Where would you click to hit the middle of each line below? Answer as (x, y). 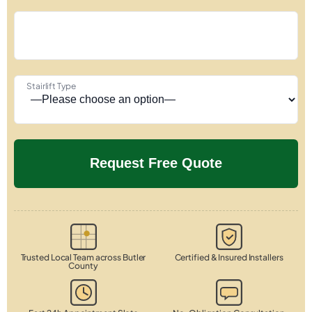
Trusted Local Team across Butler (83, 257)
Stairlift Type (51, 86)
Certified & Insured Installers (229, 257)
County (83, 265)
